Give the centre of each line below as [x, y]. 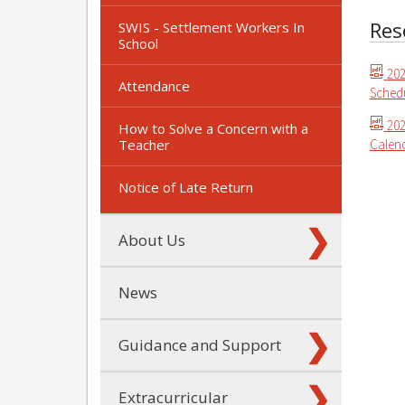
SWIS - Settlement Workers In [212, 27]
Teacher [144, 144]
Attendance [154, 85]
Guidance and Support [200, 344]
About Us [152, 240]
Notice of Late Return [186, 187]
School [138, 43]
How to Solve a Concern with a [213, 128]
